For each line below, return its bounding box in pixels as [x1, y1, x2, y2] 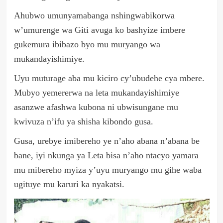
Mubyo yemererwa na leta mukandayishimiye [13, 88, 179, 98]
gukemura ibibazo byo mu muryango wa [13, 39, 160, 50]
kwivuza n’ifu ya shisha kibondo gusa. [13, 116, 153, 127]
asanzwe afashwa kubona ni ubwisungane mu [13, 102, 178, 112]
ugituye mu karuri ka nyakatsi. [13, 179, 124, 190]
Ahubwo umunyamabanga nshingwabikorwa [13, 10, 175, 21]
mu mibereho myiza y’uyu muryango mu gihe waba [13, 165, 202, 175]
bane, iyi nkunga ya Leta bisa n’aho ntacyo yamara [13, 150, 199, 161]
